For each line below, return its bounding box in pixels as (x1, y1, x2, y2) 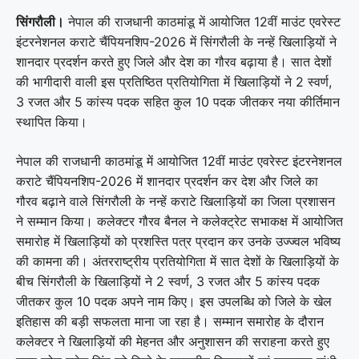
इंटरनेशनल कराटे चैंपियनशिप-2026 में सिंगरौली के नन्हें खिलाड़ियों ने (16, 33, 337, 50)
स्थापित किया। (16, 113, 87, 130)
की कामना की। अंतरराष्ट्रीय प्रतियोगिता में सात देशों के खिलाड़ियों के (16, 252, 339, 269)
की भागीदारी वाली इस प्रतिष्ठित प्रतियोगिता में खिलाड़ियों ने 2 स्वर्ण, (16, 73, 332, 90)
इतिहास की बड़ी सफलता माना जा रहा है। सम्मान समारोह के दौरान (16, 313, 324, 329)
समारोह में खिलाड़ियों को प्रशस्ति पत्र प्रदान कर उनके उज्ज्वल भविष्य (16, 232, 341, 249)
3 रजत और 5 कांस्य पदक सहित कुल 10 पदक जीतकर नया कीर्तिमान (16, 93, 340, 110)
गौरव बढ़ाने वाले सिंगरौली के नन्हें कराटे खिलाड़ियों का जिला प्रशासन (16, 192, 335, 209)
